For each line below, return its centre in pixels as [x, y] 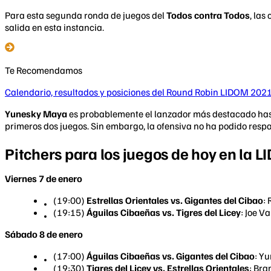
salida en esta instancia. [54, 27]
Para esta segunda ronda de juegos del [86, 15]
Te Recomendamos [44, 70]
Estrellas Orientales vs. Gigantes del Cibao [175, 201]
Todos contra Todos [208, 15]
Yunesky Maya [36, 113]
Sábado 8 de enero [44, 234]
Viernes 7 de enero [44, 179]
